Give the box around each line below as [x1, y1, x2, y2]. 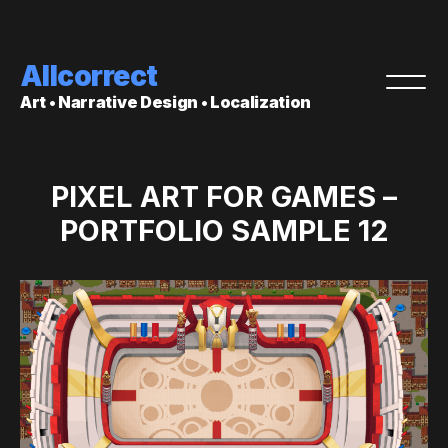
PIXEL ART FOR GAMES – [51, 179, 397, 214]
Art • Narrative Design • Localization [20, 92, 312, 112]
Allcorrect [20, 59, 158, 93]
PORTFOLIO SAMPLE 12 [59, 213, 389, 248]
